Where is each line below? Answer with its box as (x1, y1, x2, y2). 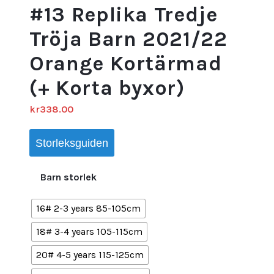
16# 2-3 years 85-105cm (36, 202, 141, 214)
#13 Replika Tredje (29, 2, 218, 27)
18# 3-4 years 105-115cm (36, 226, 143, 237)
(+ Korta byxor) (29, 76, 185, 100)
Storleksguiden (35, 136, 108, 149)
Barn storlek (40, 171, 97, 183)
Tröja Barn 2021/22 (29, 27, 228, 51)
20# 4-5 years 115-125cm (36, 249, 144, 261)
